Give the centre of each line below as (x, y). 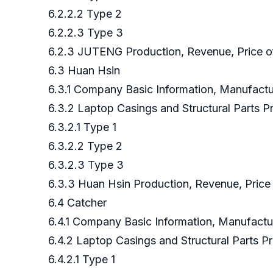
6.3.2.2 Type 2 (87, 146)
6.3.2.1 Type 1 (84, 127)
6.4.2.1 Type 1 (83, 260)
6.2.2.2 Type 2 (87, 14)
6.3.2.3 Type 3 (87, 165)
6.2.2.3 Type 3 (87, 33)
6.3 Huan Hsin (86, 71)
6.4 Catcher (79, 203)
